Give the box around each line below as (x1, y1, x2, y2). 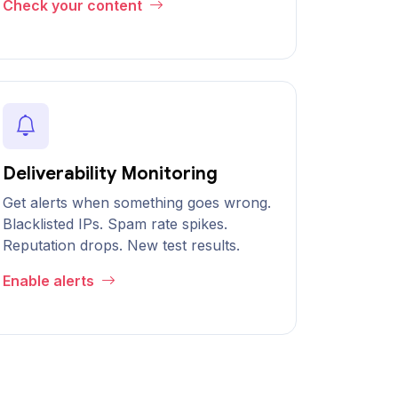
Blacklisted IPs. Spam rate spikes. (3, 215, 227, 233)
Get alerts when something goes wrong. (3, 194, 271, 211)
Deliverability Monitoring (3, 163, 218, 185)
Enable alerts (3, 272, 98, 290)
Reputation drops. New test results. (3, 236, 240, 254)
